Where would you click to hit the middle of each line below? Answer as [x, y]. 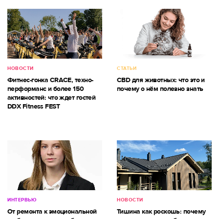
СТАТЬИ [127, 68]
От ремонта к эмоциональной [52, 212]
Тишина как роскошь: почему [161, 212]
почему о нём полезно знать [160, 88]
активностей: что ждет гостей [52, 97]
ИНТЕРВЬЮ [22, 200]
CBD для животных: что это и [161, 80]
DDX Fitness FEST [34, 106]
